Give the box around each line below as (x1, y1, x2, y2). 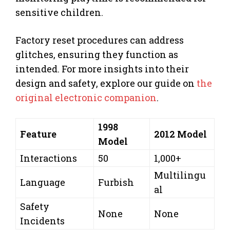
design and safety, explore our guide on (15, 77, 197, 90)
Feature (20, 128, 56, 141)
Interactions (20, 152, 77, 165)
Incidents (20, 215, 65, 227)
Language (20, 176, 65, 189)
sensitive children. (15, 6, 103, 19)
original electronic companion (15, 91, 157, 104)
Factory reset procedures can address (15, 34, 184, 47)
